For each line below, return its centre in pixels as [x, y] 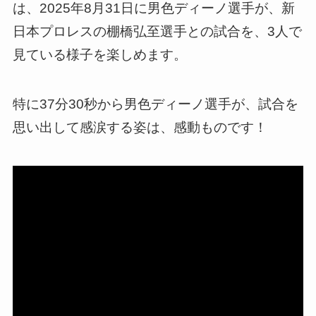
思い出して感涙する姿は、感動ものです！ [140, 128]
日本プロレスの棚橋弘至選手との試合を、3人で [157, 31]
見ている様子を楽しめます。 [99, 54]
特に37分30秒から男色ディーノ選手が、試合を [155, 104]
